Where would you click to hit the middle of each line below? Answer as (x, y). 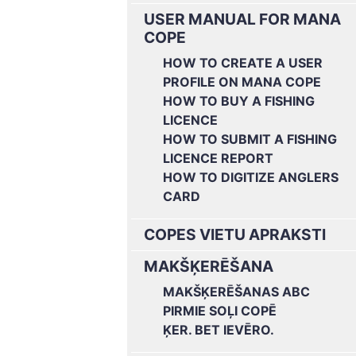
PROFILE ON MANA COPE (242, 82)
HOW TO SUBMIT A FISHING (250, 139)
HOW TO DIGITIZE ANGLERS (251, 177)
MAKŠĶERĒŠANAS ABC (236, 292)
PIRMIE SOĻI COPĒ (220, 311)
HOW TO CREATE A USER (243, 63)
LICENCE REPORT (218, 158)
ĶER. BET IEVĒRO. (219, 330)
